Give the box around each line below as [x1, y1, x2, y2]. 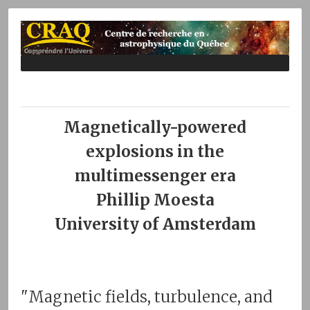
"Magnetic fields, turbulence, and [21, 286, 273, 307]
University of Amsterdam [54, 214, 256, 234]
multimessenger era [74, 165, 236, 185]
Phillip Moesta [95, 190, 215, 210]
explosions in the [86, 141, 224, 161]
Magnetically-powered [64, 117, 246, 137]
